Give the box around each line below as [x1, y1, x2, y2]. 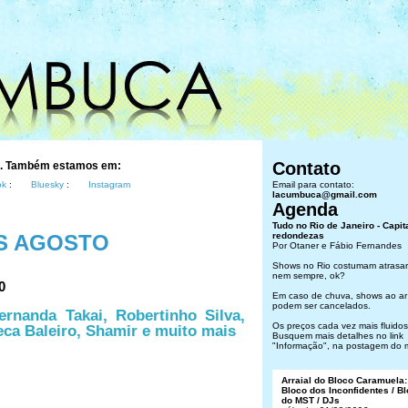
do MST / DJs [281, 395, 340, 405]
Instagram [88, 179, 130, 189]
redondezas [272, 230, 324, 240]
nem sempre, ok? [272, 270, 345, 280]
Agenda [272, 199, 338, 219]
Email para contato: [272, 179, 354, 189]
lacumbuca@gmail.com [272, 189, 377, 199]
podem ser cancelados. [272, 301, 371, 311]
